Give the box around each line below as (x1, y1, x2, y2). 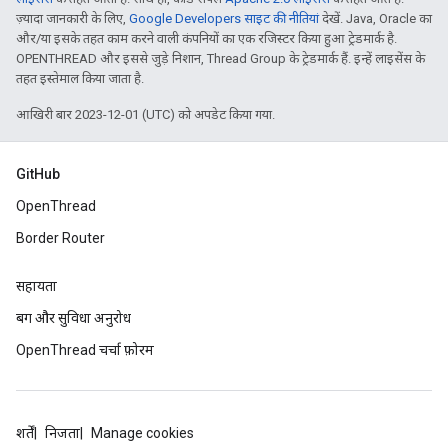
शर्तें (16, 425, 34, 441)
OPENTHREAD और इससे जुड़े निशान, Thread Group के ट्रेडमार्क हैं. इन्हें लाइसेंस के (16, 51, 425, 66)
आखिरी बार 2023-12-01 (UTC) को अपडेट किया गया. (16, 107, 275, 122)
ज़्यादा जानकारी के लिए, (16, 11, 129, 26)
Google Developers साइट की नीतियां (129, 11, 319, 26)
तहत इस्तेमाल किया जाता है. (16, 71, 144, 86)
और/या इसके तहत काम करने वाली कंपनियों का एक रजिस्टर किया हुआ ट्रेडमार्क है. (16, 31, 397, 46)
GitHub (16, 166, 60, 182)
